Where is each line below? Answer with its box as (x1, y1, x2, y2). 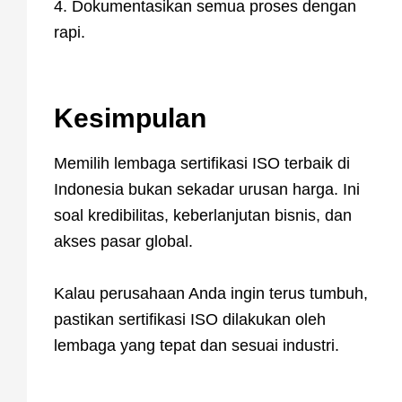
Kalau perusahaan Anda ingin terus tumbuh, (54, 284, 368, 303)
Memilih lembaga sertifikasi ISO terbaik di (54, 154, 350, 173)
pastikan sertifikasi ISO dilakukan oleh (54, 310, 326, 329)
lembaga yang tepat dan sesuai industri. (54, 336, 339, 355)
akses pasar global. (54, 232, 193, 251)
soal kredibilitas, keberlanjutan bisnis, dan (54, 206, 352, 225)
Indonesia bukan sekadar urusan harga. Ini (54, 180, 360, 199)
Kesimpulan (54, 103, 206, 134)
